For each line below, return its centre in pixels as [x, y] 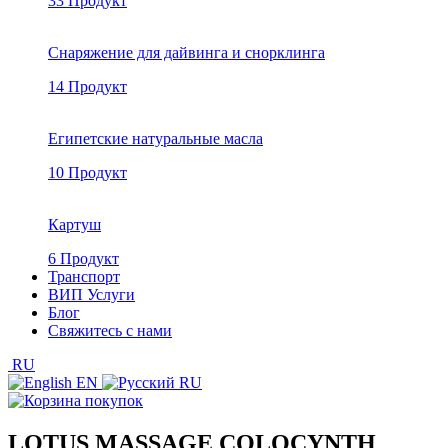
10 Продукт [87, 172]
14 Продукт [87, 86]
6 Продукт [83, 258]
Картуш [74, 224]
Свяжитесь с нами [110, 330]
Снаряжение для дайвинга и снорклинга [186, 52]
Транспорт [84, 276]
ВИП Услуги [91, 294]
